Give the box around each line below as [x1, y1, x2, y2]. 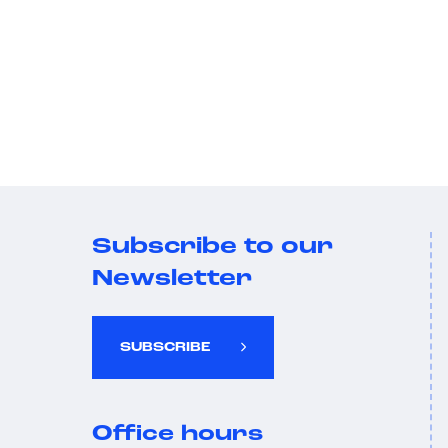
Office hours [92, 423, 263, 446]
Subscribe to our [92, 236, 333, 259]
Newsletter [92, 268, 252, 291]
